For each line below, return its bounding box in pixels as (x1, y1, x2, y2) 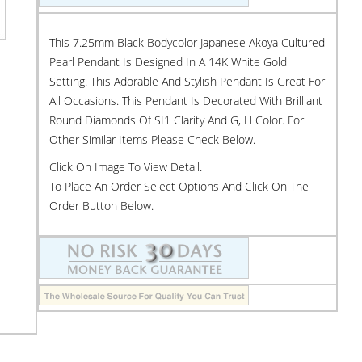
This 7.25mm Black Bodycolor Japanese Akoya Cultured (49, 35, 325, 50)
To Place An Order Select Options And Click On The (49, 179, 309, 194)
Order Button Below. (49, 198, 154, 213)
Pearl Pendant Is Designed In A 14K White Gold (49, 54, 287, 69)
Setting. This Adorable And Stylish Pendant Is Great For (49, 74, 325, 89)
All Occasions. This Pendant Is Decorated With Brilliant (49, 93, 322, 108)
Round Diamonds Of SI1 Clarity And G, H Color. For (49, 112, 304, 128)
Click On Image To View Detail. (49, 159, 202, 175)
